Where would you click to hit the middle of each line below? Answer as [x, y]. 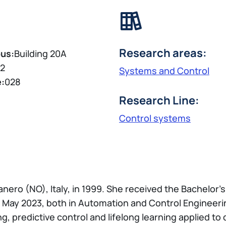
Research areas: [163, 53]
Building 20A [40, 53]
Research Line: [159, 100]
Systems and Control [164, 70]
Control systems [155, 118]
